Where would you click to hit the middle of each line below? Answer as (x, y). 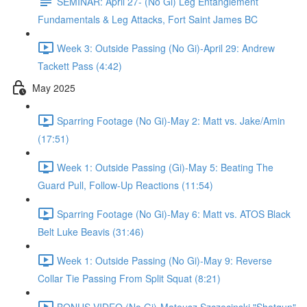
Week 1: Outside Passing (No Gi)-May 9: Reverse (164, 260)
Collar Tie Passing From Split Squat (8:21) (129, 278)
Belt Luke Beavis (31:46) (91, 232)
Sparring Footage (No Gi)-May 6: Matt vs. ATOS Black (174, 213)
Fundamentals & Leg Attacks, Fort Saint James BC (148, 19)
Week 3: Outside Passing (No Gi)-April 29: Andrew (166, 48)
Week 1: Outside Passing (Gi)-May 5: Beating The (165, 167)
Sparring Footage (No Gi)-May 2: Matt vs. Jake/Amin (171, 120)
